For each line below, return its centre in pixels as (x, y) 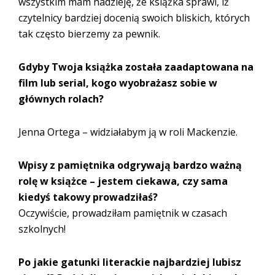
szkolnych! (42, 229)
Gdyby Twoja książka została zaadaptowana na (136, 67)
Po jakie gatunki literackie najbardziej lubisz (130, 262)
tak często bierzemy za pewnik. (89, 33)
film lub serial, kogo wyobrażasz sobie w (118, 83)
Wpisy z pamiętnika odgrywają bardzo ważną (130, 165)
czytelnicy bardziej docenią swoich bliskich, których (134, 17)
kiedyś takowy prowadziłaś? (88, 197)
